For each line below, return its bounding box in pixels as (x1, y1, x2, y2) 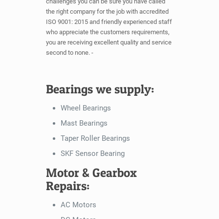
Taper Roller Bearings (61, 134, 130, 143)
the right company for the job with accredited (46, 8, 169, 16)
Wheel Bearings (61, 104, 111, 113)
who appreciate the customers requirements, (46, 28, 170, 36)
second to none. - (46, 49, 95, 57)
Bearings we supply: (46, 82, 154, 97)
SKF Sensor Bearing (61, 149, 125, 158)
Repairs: (46, 178, 89, 194)
